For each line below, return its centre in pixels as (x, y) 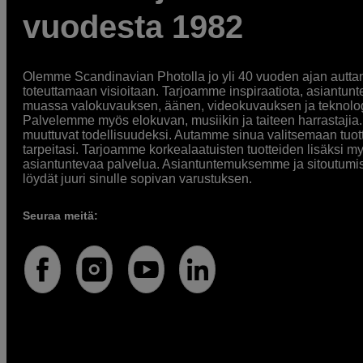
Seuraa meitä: (60, 216)
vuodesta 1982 (133, 27)
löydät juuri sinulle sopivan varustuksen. (137, 179)
